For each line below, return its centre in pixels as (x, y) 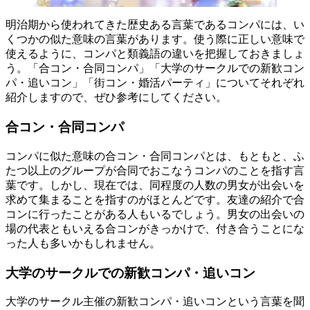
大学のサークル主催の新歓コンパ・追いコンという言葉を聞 (155, 302)
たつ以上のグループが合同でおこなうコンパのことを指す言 (155, 170)
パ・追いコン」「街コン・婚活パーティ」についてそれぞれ (155, 83)
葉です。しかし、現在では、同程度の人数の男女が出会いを (155, 185)
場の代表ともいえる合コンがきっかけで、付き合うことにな (155, 228)
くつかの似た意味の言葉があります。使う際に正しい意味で (155, 39)
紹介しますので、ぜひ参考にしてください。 (116, 98)
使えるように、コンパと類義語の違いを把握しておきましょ (155, 54)
